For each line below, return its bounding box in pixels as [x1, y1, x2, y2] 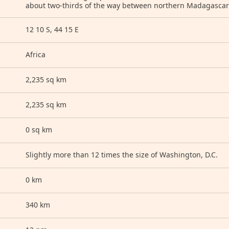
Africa [26, 50, 45, 59]
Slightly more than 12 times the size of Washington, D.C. [26, 150, 218, 159]
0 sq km [26, 125, 52, 134]
